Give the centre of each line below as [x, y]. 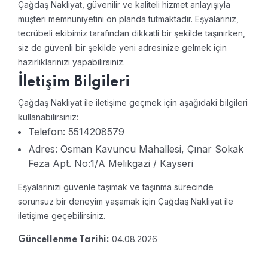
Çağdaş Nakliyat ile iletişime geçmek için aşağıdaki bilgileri [133, 103]
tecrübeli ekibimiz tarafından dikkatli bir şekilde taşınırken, [132, 33]
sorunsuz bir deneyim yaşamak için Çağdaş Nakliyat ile [126, 202]
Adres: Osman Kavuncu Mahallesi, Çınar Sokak [136, 149]
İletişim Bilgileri [74, 83]
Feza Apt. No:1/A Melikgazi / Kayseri [111, 164]
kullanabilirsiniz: [48, 117]
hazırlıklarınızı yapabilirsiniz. [71, 62]
